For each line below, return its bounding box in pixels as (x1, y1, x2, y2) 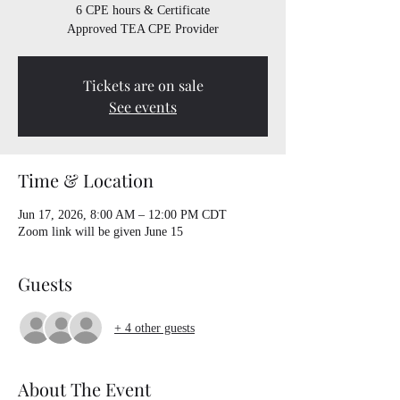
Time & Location (18, 168, 154, 193)
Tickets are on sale (82, 76, 204, 96)
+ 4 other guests (114, 321, 195, 335)
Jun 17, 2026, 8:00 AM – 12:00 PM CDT (18, 208, 227, 222)
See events (109, 97, 177, 117)
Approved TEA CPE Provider (67, 22, 219, 37)
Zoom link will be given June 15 (18, 225, 183, 239)
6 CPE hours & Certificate (76, 4, 210, 18)
